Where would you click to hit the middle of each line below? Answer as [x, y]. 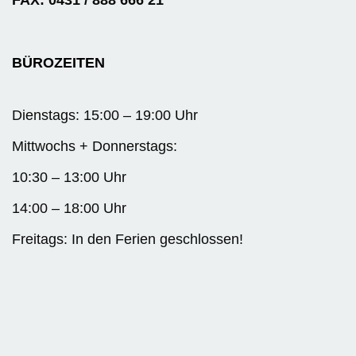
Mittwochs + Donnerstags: [95, 147]
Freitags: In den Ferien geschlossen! [128, 240]
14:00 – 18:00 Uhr [69, 209]
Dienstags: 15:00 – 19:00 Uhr [105, 116]
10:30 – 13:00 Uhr [69, 178]
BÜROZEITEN [58, 63]
